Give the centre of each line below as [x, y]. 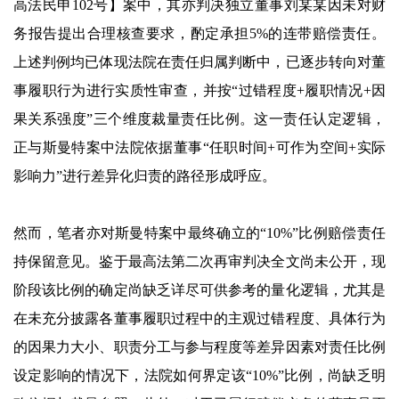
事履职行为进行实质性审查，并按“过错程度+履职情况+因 [199, 90]
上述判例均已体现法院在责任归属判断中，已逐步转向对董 [199, 62]
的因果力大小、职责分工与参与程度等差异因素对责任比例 [199, 347]
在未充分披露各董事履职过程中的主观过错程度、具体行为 [199, 318]
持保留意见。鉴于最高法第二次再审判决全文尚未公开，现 [199, 261]
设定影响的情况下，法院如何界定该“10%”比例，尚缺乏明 [199, 375]
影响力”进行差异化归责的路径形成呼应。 [145, 176]
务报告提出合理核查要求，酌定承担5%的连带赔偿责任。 [199, 33]
